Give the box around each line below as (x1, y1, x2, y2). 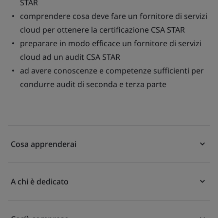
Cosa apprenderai (11, 139, 76, 149)
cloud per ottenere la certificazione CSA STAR (20, 24, 185, 35)
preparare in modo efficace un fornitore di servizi (20, 38, 201, 49)
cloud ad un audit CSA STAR (20, 52, 120, 62)
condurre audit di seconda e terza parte (20, 79, 166, 90)
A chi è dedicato (11, 176, 69, 187)
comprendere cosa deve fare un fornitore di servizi (20, 11, 207, 21)
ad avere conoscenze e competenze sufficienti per (20, 65, 204, 76)
